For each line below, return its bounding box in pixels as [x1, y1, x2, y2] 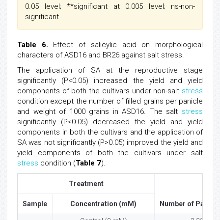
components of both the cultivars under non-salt [17, 86, 182, 96]
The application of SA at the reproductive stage [17, 66, 203, 75]
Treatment [68, 180, 104, 188]
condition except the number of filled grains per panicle [17, 97, 203, 106]
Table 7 [76, 159, 101, 168]
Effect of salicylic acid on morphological [48, 40, 203, 50]
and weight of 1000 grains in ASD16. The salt [17, 107, 182, 116]
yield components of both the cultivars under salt [17, 148, 203, 158]
